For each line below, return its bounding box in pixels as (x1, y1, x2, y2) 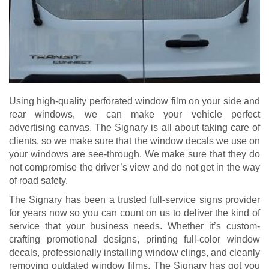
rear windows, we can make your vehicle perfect (9, 109, 260, 120)
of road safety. (9, 175, 68, 186)
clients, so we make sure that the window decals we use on (9, 136, 260, 147)
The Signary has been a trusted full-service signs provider (9, 195, 260, 205)
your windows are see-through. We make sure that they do (9, 149, 260, 160)
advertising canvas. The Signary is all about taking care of (9, 122, 260, 133)
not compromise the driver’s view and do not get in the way (9, 162, 260, 173)
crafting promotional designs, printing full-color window (9, 234, 260, 245)
